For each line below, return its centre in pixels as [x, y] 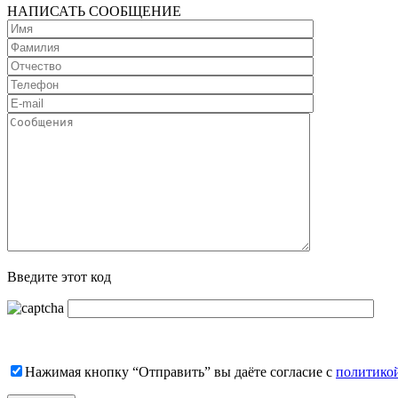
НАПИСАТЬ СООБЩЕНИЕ [94, 11]
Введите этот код [59, 276]
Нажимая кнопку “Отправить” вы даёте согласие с [180, 371]
